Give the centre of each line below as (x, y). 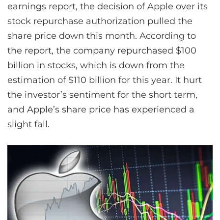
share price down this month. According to (102, 36)
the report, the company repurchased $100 (102, 51)
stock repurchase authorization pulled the (100, 21)
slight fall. (28, 124)
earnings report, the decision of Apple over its (108, 7)
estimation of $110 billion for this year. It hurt (105, 80)
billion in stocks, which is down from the (96, 66)
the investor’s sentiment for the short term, (102, 95)
